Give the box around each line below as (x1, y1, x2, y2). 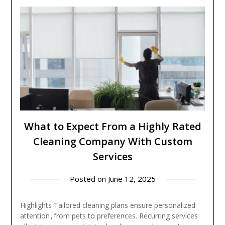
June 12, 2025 (107, 174, 156, 184)
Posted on (69, 174, 108, 184)
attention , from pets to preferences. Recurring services (20, 211, 198, 221)
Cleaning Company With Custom (33, 135, 192, 149)
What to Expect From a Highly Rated (24, 120, 201, 134)
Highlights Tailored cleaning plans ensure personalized (20, 200, 195, 210)
